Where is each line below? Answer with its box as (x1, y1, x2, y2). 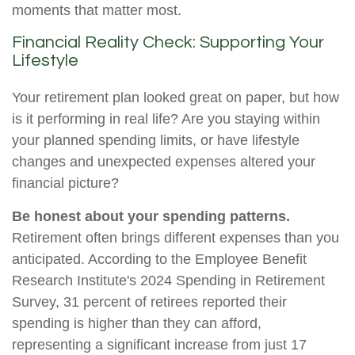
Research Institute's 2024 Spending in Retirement (12, 273, 325, 289)
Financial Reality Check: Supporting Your (12, 33, 324, 52)
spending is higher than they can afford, (12, 315, 261, 332)
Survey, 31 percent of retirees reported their (12, 294, 287, 311)
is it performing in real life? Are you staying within (12, 111, 320, 128)
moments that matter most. (12, 2, 181, 19)
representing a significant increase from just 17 (12, 337, 307, 353)
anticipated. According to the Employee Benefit (12, 251, 307, 268)
